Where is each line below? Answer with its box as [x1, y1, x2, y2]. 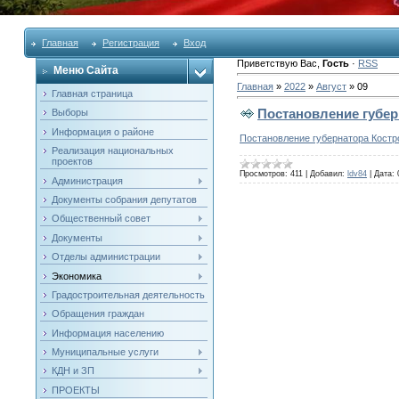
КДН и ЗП [51, 365, 94, 377]
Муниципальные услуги [51, 346, 159, 358]
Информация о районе [51, 126, 154, 137]
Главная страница [51, 88, 133, 99]
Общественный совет [51, 213, 151, 224]
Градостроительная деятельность [51, 289, 205, 300]
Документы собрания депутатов [51, 193, 197, 205]
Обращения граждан [51, 308, 144, 320]
